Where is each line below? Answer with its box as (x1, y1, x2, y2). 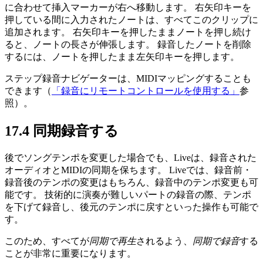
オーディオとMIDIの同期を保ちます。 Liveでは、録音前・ (5, 165, 252, 176)
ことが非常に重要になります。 (5, 248, 136, 259)
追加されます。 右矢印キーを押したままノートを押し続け (5, 27, 251, 38)
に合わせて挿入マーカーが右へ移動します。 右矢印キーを (5, 2, 251, 13)
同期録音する (29, 123, 119, 139)
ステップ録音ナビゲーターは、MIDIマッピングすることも (5, 73, 251, 84)
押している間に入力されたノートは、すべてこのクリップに (5, 15, 258, 25)
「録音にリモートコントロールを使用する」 (52, 86, 240, 96)
